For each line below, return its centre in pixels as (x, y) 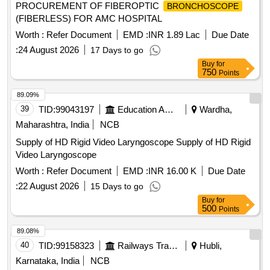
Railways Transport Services (173, 246)
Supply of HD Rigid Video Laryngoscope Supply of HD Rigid (96, 142)
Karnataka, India (48, 261)
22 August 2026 (49, 186)
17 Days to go (117, 50)
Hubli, (209, 246)
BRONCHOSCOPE (203, 6)
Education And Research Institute (169, 110)
